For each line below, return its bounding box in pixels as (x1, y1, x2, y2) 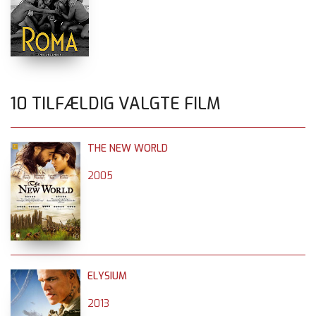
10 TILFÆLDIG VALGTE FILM (11, 92, 221, 115)
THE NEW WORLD (87, 141, 168, 155)
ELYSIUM (87, 269, 127, 283)
